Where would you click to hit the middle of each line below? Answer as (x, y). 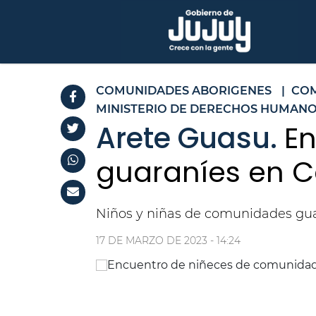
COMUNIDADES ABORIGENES (184, 90)
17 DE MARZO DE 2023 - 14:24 (168, 241)
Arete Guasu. (190, 138)
